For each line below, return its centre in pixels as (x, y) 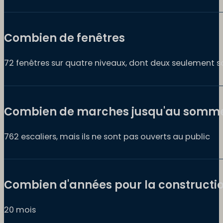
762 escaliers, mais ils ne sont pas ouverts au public (107, 136)
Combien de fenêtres (64, 38)
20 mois (20, 210)
